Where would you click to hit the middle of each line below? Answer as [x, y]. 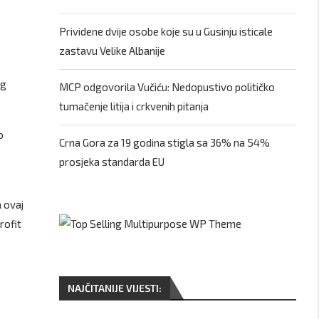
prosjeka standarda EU [112, 162]
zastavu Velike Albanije [113, 51]
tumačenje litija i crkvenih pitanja [134, 106]
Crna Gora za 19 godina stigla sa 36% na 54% [165, 142]
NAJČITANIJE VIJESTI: [115, 288]
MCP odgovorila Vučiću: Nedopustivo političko [167, 87]
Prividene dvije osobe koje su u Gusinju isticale [166, 31]
